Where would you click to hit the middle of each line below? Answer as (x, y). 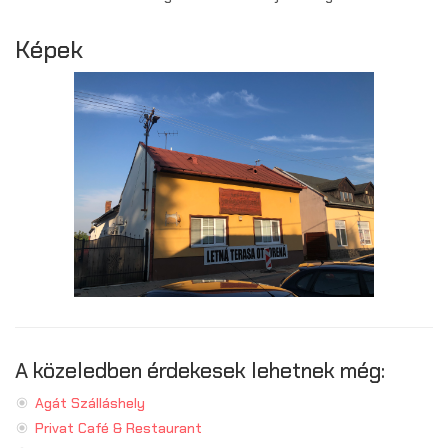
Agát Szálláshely (90, 403)
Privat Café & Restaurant (118, 428)
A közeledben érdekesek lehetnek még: (200, 370)
